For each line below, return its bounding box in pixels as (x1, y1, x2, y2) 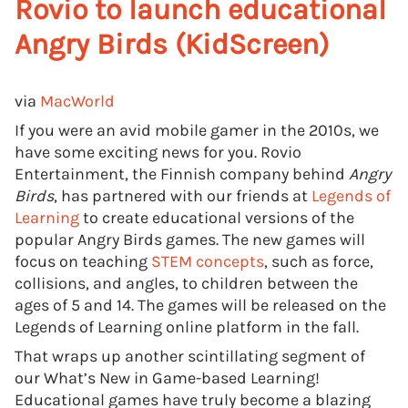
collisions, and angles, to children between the (15, 273, 358, 293)
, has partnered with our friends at (54, 186, 311, 206)
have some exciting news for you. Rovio (15, 142, 301, 162)
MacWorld (40, 91, 115, 111)
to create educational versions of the (79, 208, 354, 228)
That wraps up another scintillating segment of (15, 346, 365, 366)
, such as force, (264, 251, 373, 271)
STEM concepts (151, 251, 264, 271)
